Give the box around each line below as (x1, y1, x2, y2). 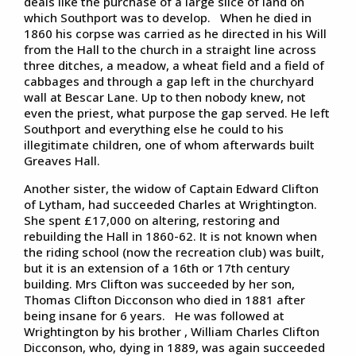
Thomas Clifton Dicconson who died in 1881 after (24, 291, 305, 308)
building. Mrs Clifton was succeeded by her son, (24, 275, 295, 292)
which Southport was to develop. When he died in (24, 9, 311, 25)
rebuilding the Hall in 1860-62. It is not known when (24, 227, 317, 244)
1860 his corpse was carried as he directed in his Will (24, 25, 327, 41)
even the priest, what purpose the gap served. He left (24, 104, 330, 121)
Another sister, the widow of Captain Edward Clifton (24, 180, 319, 196)
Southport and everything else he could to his (24, 120, 284, 137)
